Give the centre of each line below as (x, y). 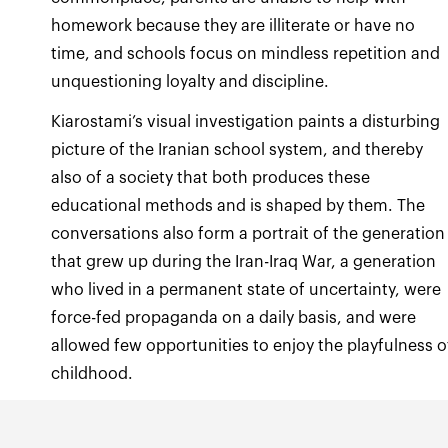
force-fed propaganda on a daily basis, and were (234, 318)
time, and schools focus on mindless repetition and (246, 54)
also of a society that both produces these (211, 178)
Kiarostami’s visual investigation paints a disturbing (246, 122)
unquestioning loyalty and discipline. (190, 82)
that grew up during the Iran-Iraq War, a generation (244, 262)
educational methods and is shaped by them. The (238, 206)
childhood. (92, 374)
